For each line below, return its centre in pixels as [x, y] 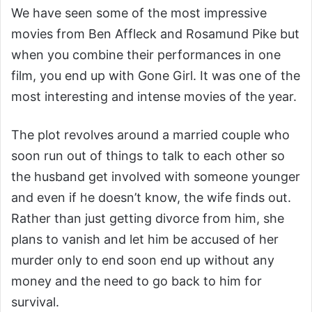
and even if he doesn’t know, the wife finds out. [151, 197]
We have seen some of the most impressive [139, 13]
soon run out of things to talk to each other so [148, 155]
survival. [35, 302]
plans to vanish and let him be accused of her [145, 239]
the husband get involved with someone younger [156, 176]
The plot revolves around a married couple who [150, 134]
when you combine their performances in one [146, 54]
